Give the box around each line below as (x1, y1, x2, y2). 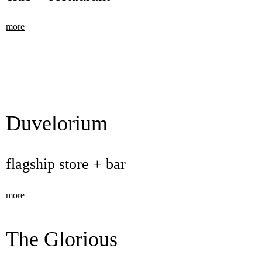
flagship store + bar (6, 156, 126, 173)
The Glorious (6, 227, 118, 251)
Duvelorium (6, 112, 108, 135)
